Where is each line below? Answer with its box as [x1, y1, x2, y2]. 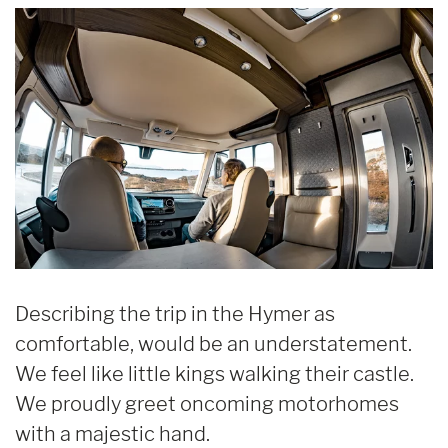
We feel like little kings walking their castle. [15, 361, 414, 386]
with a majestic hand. [15, 421, 210, 446]
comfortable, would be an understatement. [15, 331, 412, 356]
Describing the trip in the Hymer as [15, 301, 335, 326]
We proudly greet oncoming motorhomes [15, 391, 399, 416]
